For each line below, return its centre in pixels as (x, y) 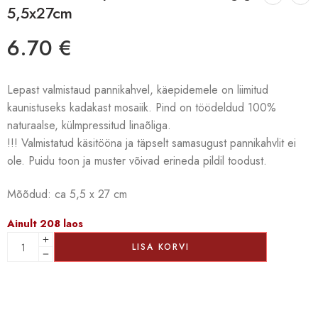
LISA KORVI (160, 247)
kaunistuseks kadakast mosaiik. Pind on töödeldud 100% (142, 108)
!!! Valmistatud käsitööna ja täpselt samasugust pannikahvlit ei (152, 143)
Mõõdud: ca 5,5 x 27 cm (67, 194)
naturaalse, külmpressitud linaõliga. (89, 126)
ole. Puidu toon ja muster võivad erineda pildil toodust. (137, 161)
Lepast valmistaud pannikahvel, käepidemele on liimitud (138, 90)
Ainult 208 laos (45, 224)
